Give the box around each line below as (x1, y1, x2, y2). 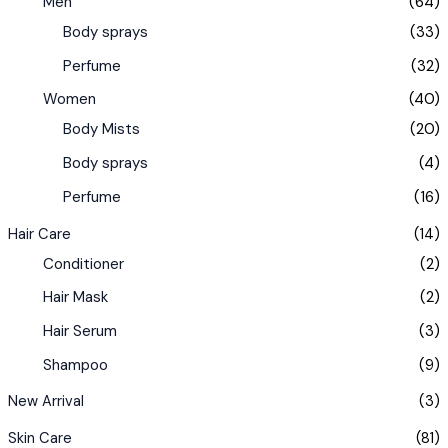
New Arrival (7, 392, 84, 412)
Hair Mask (42, 287, 108, 308)
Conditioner (42, 253, 124, 274)
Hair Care (7, 224, 71, 244)
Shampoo (42, 354, 108, 375)
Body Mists (62, 119, 140, 140)
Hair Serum (42, 321, 117, 342)
